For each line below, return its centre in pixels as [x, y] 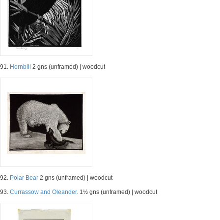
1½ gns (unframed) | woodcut [118, 192]
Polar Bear [24, 178]
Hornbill [20, 67]
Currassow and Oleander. [44, 192]
